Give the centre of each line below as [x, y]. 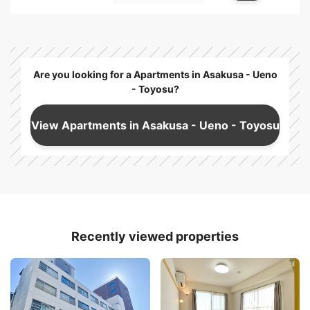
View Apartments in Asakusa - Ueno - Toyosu [155, 125]
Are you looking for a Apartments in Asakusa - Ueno [155, 75]
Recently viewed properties [155, 237]
